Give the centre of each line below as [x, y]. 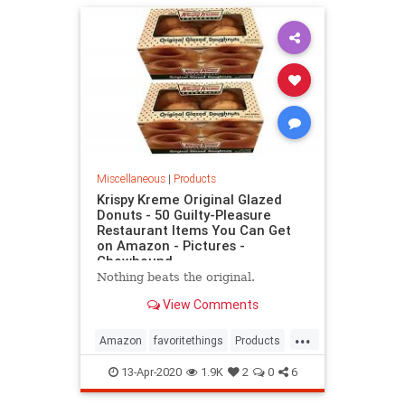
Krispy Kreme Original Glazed [189, 199]
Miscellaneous [131, 178]
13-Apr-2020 [150, 372]
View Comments [209, 304]
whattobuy [125, 370]
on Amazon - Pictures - [170, 245]
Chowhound [134, 260]
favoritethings [188, 341]
